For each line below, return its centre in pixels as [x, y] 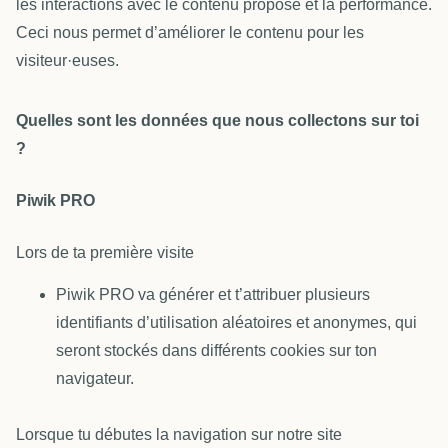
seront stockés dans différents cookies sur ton [216, 351]
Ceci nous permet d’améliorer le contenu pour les [190, 32]
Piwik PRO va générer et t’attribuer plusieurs [213, 295]
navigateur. [95, 379]
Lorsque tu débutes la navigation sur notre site [179, 435]
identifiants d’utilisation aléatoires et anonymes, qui [236, 323]
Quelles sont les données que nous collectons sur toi [217, 120]
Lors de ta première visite [105, 252]
